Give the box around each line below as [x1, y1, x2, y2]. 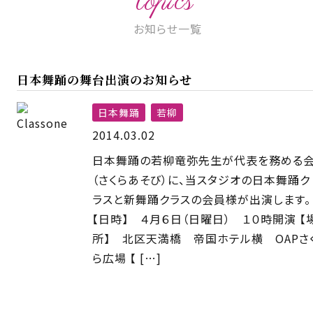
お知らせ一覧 [133, 20, 202, 37]
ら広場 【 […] [92, 249, 161, 266]
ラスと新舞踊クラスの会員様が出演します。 [92, 190, 311, 208]
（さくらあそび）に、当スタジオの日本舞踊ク [92, 170, 310, 188]
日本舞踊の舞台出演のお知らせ [17, 71, 192, 88]
